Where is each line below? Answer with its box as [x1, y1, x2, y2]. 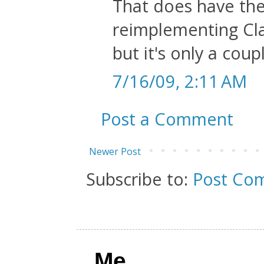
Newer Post [89, 144, 141, 158]
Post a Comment [101, 107, 233, 130]
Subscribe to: [86, 167, 193, 190]
